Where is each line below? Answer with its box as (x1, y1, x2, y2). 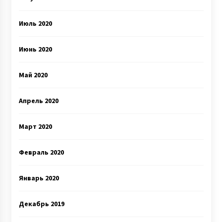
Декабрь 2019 (18, 199, 64, 208)
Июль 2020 (18, 19, 52, 28)
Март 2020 (18, 122, 52, 131)
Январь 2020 (18, 173, 59, 182)
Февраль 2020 (18, 148, 64, 157)
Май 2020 (18, 70, 48, 79)
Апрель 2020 (18, 96, 58, 105)
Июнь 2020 (18, 45, 52, 54)
